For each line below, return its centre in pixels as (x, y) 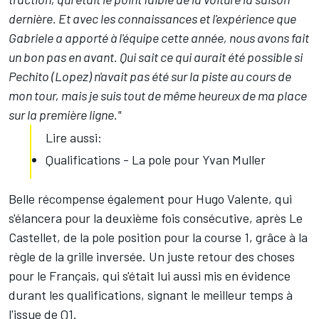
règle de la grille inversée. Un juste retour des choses (152, 257)
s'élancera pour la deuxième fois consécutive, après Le (156, 218)
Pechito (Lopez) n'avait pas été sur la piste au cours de (150, 77)
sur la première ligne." (65, 115)
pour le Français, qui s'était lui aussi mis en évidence (150, 276)
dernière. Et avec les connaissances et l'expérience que (152, 19)
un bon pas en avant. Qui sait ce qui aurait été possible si (156, 57)
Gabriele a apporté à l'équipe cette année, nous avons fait (159, 38)
